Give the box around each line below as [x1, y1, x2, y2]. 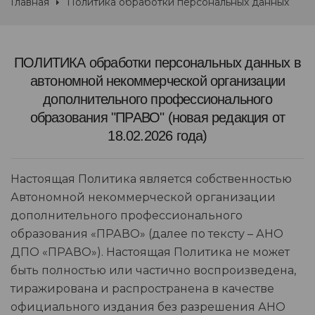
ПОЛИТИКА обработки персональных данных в [13, 55, 301, 71]
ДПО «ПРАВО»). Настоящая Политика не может [11, 245, 290, 259]
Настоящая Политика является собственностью [11, 172, 292, 186]
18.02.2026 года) [108, 128, 207, 144]
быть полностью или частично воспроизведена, [11, 264, 296, 278]
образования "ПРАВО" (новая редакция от [30, 110, 285, 126]
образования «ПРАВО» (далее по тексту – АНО [11, 227, 283, 241]
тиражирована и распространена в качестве [11, 282, 274, 296]
